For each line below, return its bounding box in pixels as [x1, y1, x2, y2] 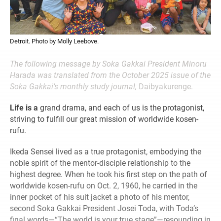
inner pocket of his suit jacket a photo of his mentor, [10, 192, 189, 202]
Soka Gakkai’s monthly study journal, [10, 81, 139, 91]
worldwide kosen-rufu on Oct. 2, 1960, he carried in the [10, 181, 197, 190]
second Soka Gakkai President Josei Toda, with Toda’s [10, 203, 198, 213]
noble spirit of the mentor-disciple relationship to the [10, 158, 190, 168]
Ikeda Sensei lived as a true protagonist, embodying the [10, 147, 201, 156]
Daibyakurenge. [139, 81, 193, 91]
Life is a [10, 103, 38, 112]
